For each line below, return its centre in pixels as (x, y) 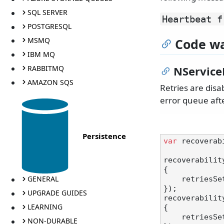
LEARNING (45, 207)
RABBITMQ (45, 68)
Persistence (104, 136)
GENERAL (43, 179)
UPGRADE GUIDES (57, 193)
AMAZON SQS (50, 82)
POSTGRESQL (49, 26)
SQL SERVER (47, 12)
